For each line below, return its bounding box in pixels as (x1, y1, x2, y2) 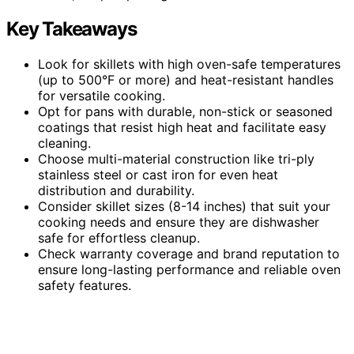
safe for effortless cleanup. (38, 229, 200, 246)
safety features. (38, 277, 131, 293)
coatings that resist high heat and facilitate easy (38, 119, 326, 135)
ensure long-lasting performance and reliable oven (38, 261, 341, 277)
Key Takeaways (6, 17, 137, 40)
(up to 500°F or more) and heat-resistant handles (38, 71, 333, 88)
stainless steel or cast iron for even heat (38, 166, 278, 183)
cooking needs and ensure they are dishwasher (38, 213, 319, 230)
